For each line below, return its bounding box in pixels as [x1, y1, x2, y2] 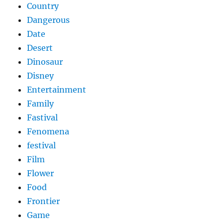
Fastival [27, 112, 58, 123]
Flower [27, 168, 54, 179]
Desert [27, 43, 53, 53]
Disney [27, 71, 54, 81]
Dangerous [27, 15, 70, 25]
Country [27, 1, 59, 11]
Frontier [27, 196, 60, 207]
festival [27, 140, 56, 151]
